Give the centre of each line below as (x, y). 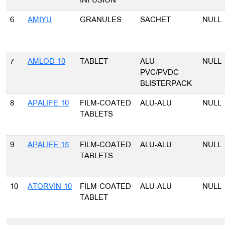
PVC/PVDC (159, 73)
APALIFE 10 (48, 103)
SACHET (155, 20)
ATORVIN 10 (50, 187)
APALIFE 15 (48, 145)
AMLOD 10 (46, 62)
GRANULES (101, 20)
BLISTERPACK (166, 84)
